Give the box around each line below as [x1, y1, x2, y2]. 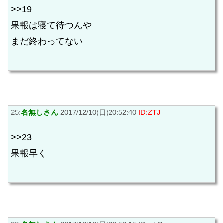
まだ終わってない [11, 36, 83, 47]
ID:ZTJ [138, 108, 161, 116]
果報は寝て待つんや [11, 20, 92, 31]
